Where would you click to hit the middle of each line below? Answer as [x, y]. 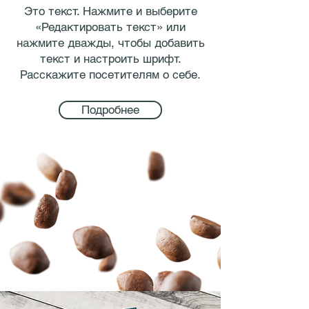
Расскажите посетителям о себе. [110, 74]
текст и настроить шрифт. [110, 59]
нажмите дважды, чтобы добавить [110, 43]
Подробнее [110, 110]
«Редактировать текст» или [110, 27]
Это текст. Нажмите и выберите [110, 11]
